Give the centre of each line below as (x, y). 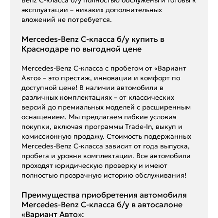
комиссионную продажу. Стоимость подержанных (106, 136)
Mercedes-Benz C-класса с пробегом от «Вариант (104, 68)
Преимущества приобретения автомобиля (104, 194)
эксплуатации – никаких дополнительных (92, 9)
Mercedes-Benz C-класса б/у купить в (93, 39)
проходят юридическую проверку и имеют (94, 165)
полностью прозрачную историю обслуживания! (104, 175)
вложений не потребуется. (67, 19)
